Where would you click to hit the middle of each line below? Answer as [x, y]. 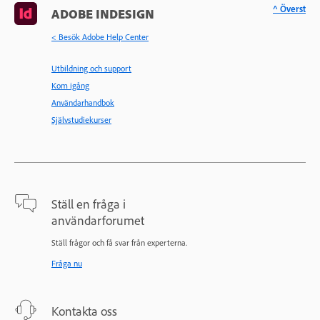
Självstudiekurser [81, 120]
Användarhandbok [83, 103]
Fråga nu [67, 264]
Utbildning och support [91, 69]
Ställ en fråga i [89, 204]
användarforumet [98, 220]
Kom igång [70, 86]
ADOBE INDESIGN [103, 14]
